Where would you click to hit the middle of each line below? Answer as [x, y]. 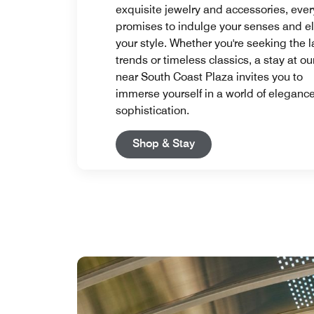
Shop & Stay [164, 144]
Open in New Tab [239, 143]
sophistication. [153, 111]
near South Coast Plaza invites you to [210, 77]
